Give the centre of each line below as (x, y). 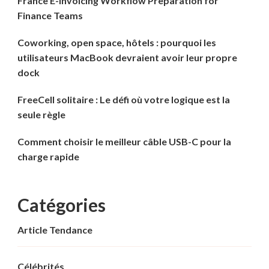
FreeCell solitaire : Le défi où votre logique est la (124, 99)
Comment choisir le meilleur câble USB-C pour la (124, 141)
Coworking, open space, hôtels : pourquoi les (117, 42)
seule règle (41, 114)
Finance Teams (50, 15)
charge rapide (48, 156)
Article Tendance (55, 229)
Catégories (62, 204)
